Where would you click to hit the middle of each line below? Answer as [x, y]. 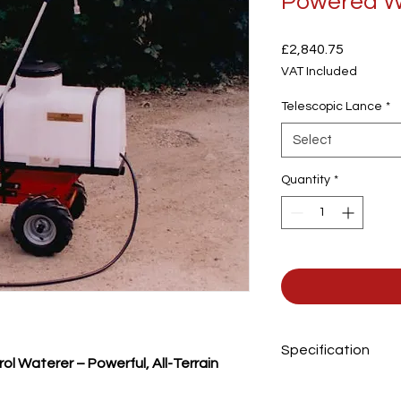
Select [312, 140]
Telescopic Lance [332, 106]
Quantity [306, 179]
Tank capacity [331, 392]
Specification [325, 350]
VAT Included [319, 71]
